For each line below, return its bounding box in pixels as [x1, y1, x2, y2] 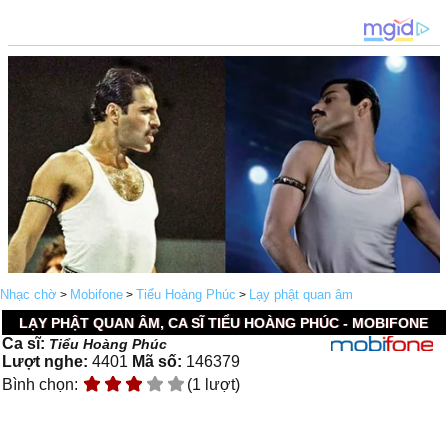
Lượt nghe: [2, 353, 89, 370]
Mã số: [132, 353, 183, 370]
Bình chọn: [2, 376, 83, 393]
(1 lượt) [187, 376, 241, 393]
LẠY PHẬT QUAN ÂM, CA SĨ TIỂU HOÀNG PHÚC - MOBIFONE [19, 315, 429, 331]
